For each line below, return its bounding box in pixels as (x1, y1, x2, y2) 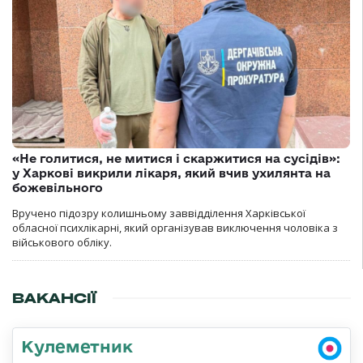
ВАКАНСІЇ (12, 289, 96, 308)
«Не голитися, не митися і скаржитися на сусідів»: (12, 152, 340, 166)
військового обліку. (12, 235, 112, 250)
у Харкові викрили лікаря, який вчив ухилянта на (12, 166, 331, 181)
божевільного (12, 181, 103, 195)
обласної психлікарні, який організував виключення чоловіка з (12, 220, 338, 236)
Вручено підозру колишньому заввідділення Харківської (12, 206, 305, 221)
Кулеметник (21, 336, 133, 357)
